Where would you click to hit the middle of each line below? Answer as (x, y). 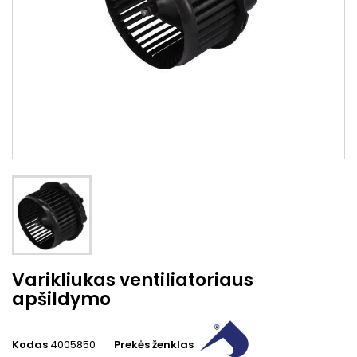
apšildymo (61, 299)
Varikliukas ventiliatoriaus (133, 280)
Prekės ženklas (154, 344)
